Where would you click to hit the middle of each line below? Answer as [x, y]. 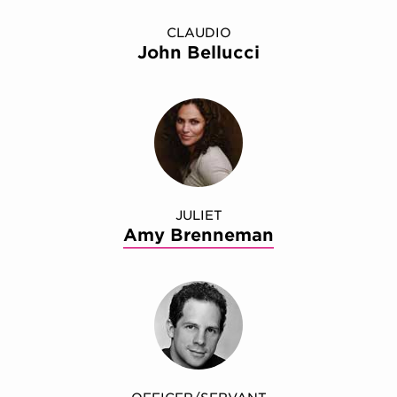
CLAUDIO [198, 33]
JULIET [198, 215]
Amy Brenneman [198, 236]
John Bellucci [198, 53]
